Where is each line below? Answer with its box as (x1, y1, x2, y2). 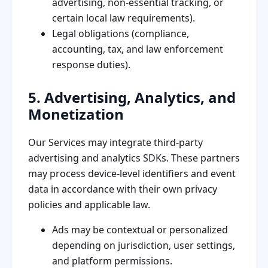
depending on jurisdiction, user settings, (51, 238, 235, 252)
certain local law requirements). (51, 11, 195, 25)
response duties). (51, 57, 130, 71)
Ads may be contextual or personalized (51, 223, 228, 236)
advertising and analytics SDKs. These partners (28, 151, 240, 165)
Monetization (28, 103, 124, 124)
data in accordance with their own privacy (28, 182, 217, 196)
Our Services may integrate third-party (28, 135, 203, 149)
